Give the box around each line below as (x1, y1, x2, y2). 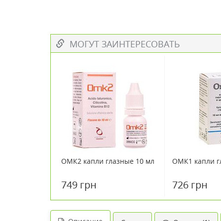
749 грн (61, 178, 97, 191)
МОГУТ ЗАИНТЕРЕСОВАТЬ (65, 38, 180, 50)
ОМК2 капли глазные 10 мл (61, 156, 154, 166)
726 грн (172, 178, 208, 191)
